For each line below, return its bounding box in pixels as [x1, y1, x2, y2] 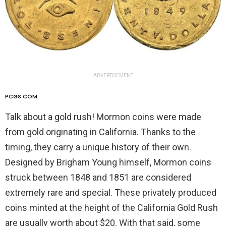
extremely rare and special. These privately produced [5, 187, 216, 198]
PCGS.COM [5, 92, 37, 100]
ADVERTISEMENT [93, 72, 133, 78]
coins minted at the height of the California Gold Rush [5, 202, 218, 213]
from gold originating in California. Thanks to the [5, 126, 196, 137]
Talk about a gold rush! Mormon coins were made [5, 111, 201, 122]
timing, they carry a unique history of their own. [5, 141, 191, 152]
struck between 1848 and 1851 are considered [5, 172, 191, 183]
